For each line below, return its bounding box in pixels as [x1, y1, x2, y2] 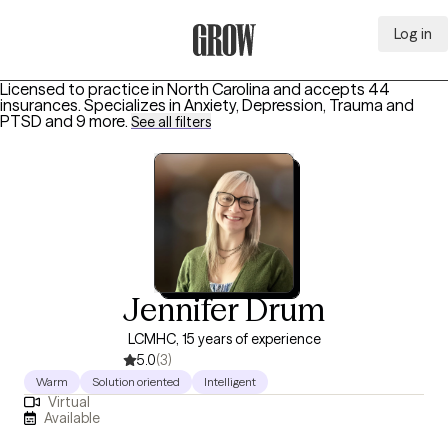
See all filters [131, 113, 211, 131]
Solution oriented [92, 374, 180, 389]
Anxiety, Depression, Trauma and [184, 95, 414, 115]
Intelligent [204, 374, 256, 389]
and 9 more [45, 111, 125, 131]
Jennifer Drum [123, 290, 325, 329]
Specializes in [84, 95, 181, 115]
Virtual [47, 393, 90, 412]
